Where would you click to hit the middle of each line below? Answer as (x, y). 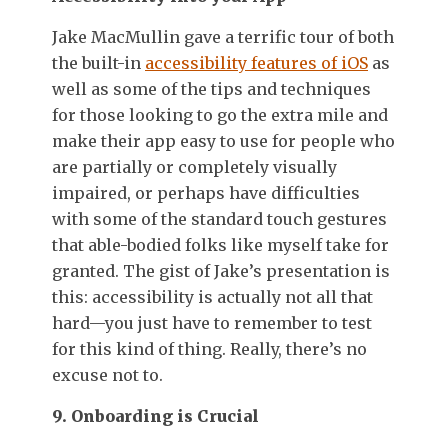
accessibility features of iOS (256, 62)
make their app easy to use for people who (223, 140)
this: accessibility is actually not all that (212, 296)
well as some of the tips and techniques (211, 88)
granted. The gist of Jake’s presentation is (221, 270)
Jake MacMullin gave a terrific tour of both (223, 36)
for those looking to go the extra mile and (220, 114)
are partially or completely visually (194, 166)
